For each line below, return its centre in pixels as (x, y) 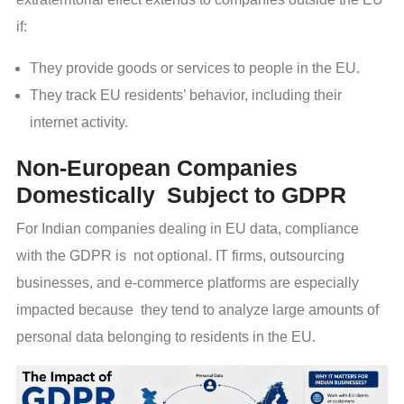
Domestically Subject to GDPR (181, 194)
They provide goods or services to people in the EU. (195, 68)
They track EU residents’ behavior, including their (186, 95)
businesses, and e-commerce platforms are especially (188, 282)
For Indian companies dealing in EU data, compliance (188, 228)
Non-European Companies (157, 167)
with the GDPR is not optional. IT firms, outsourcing (180, 255)
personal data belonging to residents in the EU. (166, 336)
